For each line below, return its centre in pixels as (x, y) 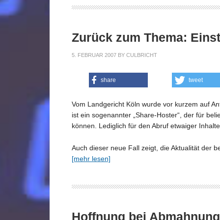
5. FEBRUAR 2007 (94, 55)
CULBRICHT (142, 55)
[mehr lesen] (91, 158)
